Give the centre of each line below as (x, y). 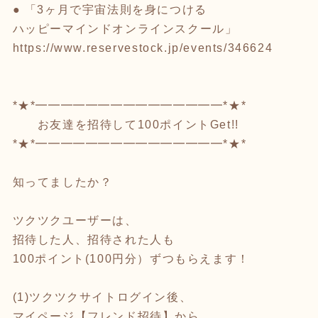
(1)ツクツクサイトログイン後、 (102, 297)
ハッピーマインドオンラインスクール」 (125, 28)
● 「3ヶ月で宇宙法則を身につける (110, 9)
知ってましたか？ (62, 182)
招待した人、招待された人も (94, 239)
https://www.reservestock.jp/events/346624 (143, 48)
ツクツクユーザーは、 (75, 220)
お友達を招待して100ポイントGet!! (126, 124)
